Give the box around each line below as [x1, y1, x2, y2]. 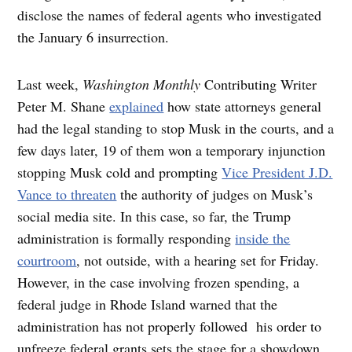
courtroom [17, 250, 77, 269]
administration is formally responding [17, 228, 236, 247]
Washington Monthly [82, 74, 205, 93]
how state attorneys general [163, 96, 322, 115]
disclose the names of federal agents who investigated [17, 5, 322, 24]
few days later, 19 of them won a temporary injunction [17, 140, 326, 159]
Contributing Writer [204, 74, 317, 93]
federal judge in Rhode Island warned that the [17, 294, 278, 313]
